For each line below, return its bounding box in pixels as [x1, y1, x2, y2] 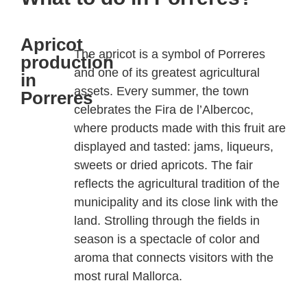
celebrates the [73, 103, 155, 117]
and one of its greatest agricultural [73, 66, 260, 80]
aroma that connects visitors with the [73, 251, 273, 265]
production [21, 52, 114, 73]
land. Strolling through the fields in [73, 214, 260, 228]
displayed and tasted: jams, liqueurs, [73, 140, 273, 154]
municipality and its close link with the [73, 195, 278, 210]
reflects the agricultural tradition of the [73, 177, 280, 191]
